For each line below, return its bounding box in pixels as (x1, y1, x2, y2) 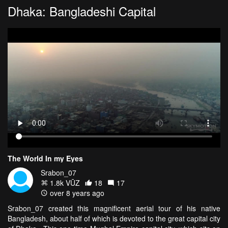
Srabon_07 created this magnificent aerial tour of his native (8, 203, 220, 213)
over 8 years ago (48, 187, 104, 198)
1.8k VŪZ (48, 177, 80, 188)
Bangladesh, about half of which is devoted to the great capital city (8, 213, 220, 223)
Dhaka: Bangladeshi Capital (8, 2, 156, 20)
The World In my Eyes (8, 153, 83, 163)
